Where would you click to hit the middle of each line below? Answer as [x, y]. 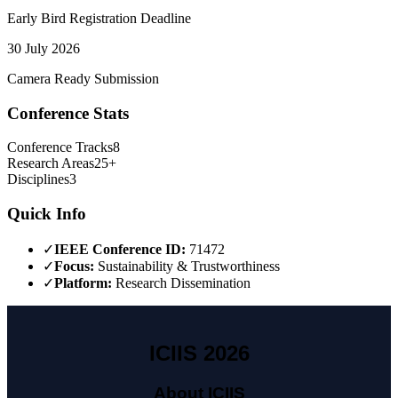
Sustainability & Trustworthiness [187, 266]
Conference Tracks [60, 147]
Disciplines [38, 179]
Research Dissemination [181, 283]
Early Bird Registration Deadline [99, 19]
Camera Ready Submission [83, 79]
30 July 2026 [44, 49]
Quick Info [47, 214]
